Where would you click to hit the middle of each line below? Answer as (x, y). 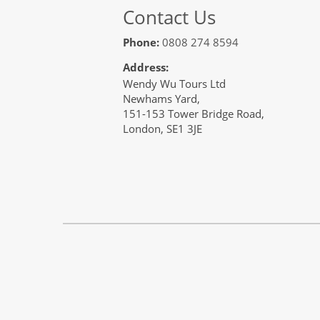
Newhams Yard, (161, 98)
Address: (146, 67)
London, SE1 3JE (162, 128)
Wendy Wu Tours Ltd (174, 83)
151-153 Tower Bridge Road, (194, 113)
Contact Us (169, 17)
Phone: (141, 42)
